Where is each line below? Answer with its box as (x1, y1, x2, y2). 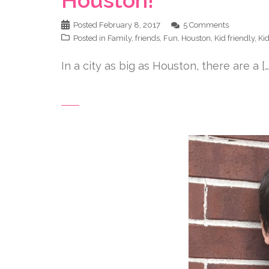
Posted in (73, 33, 107, 43)
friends (135, 33, 160, 43)
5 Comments (183, 20, 229, 29)
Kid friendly (214, 33, 255, 43)
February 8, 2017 (99, 20, 160, 29)
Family (107, 33, 131, 43)
